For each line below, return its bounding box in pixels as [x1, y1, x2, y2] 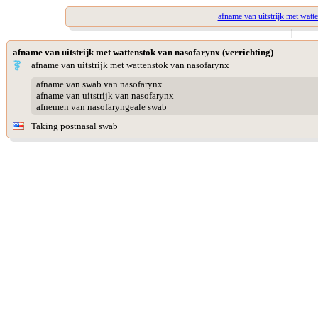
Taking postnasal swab [31, 121, 118, 131]
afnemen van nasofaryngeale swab [35, 102, 167, 113]
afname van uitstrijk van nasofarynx [35, 90, 174, 102]
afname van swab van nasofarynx [35, 79, 163, 90]
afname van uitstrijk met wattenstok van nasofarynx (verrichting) [13, 47, 273, 57]
